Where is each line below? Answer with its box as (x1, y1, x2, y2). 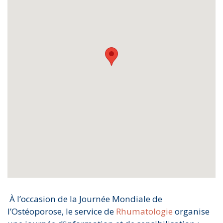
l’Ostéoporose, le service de (7, 206, 116, 218)
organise (173, 206, 210, 218)
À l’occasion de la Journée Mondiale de (7, 193, 162, 205)
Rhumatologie (116, 206, 173, 218)
